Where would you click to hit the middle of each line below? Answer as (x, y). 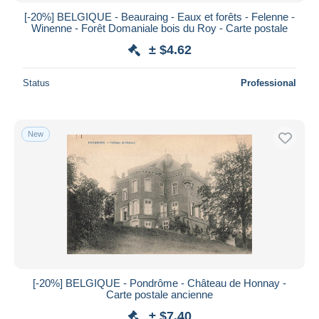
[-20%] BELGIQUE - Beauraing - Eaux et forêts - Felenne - (159, 16)
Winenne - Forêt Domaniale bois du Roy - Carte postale (159, 28)
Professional (268, 83)
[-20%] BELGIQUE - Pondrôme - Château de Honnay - (159, 283)
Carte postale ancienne (159, 294)
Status (36, 83)
